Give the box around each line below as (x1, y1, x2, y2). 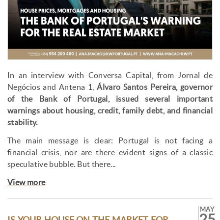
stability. (7, 118, 38, 127)
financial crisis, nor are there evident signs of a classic (7, 148, 213, 157)
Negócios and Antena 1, (7, 83, 97, 92)
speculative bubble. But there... (7, 160, 116, 169)
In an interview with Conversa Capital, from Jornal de (7, 71, 213, 80)
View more (7, 178, 46, 187)
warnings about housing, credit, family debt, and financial (7, 107, 213, 115)
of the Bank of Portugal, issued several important (7, 95, 213, 104)
